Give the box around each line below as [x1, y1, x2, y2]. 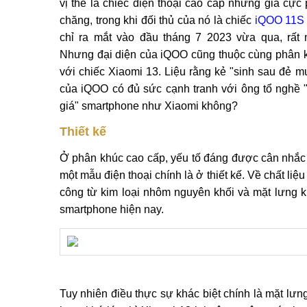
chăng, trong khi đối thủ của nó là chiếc [60, 14, 255, 26]
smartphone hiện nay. [60, 204, 164, 215]
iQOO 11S [254, 14, 304, 26]
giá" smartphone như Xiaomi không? [60, 100, 238, 112]
